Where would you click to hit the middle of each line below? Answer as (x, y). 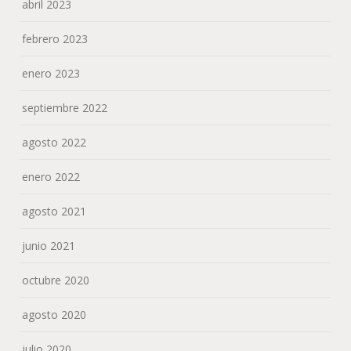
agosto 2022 (54, 142)
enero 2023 (51, 73)
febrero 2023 (55, 38)
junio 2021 (49, 245)
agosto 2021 (54, 211)
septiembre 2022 (65, 107)
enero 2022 (51, 176)
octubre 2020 (56, 280)
